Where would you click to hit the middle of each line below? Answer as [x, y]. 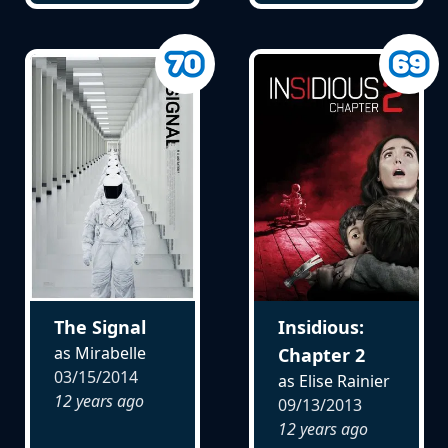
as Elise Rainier [333, 381]
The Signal [99, 327]
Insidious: [320, 327]
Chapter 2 [321, 355]
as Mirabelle [99, 353]
